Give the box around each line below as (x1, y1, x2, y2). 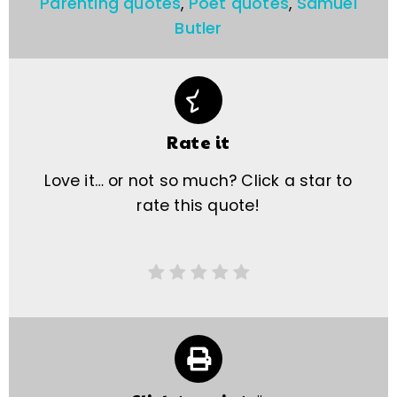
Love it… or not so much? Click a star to (44, 170, 353, 192)
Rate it (167, 130, 230, 154)
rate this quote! (136, 195, 261, 217)
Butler (175, 18, 222, 40)
